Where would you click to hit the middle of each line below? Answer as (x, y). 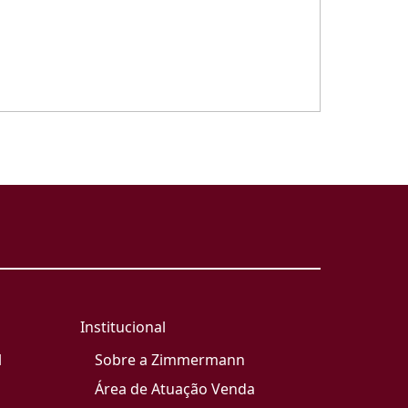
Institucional (123, 327)
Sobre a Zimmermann (170, 360)
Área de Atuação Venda (175, 389)
